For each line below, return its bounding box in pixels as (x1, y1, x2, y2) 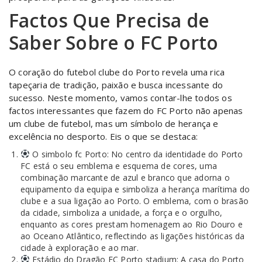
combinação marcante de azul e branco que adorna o (20, 172, 230, 183)
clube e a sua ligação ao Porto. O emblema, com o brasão (20, 195, 249, 206)
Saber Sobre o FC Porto (9, 30, 219, 55)
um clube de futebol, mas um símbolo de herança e (9, 118, 219, 129)
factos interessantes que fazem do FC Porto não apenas (9, 105, 243, 116)
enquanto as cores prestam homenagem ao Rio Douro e (20, 219, 243, 230)
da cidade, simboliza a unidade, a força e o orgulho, (20, 207, 223, 218)
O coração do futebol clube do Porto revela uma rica (9, 66, 225, 78)
